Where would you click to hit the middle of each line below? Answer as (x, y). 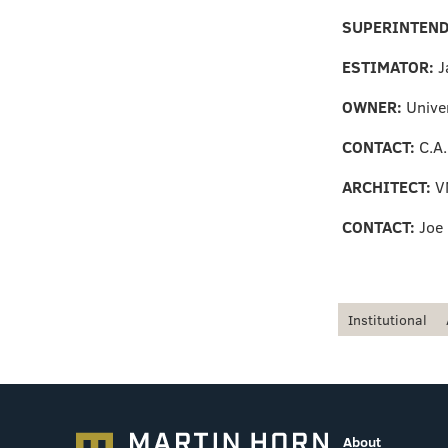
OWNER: (374, 107)
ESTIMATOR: (390, 67)
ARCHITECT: (386, 187)
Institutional (387, 319)
